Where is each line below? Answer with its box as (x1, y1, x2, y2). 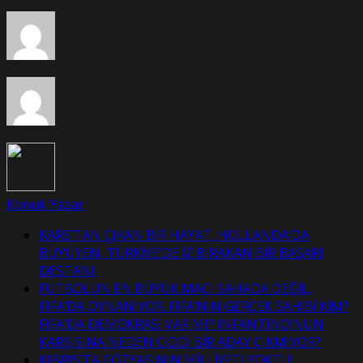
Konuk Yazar (6, 195, 83, 214)
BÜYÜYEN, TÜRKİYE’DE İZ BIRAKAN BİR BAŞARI (39, 244, 323, 263)
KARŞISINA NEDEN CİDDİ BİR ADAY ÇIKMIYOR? (39, 333, 321, 352)
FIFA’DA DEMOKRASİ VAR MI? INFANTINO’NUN (39, 315, 323, 334)
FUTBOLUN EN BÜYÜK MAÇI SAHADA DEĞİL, (39, 280, 312, 298)
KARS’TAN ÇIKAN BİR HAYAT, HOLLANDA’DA (39, 226, 309, 245)
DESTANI (39, 262, 95, 280)
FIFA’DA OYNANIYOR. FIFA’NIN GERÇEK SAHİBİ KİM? (39, 297, 348, 316)
